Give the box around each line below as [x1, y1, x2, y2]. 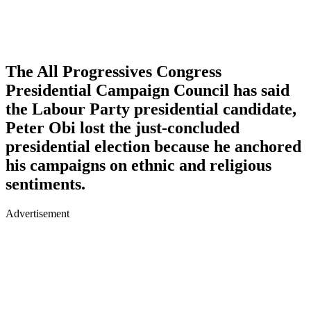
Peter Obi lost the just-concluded [6, 118, 239, 137]
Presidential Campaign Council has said [6, 81, 289, 99]
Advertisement [6, 207, 69, 219]
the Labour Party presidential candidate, [6, 99, 296, 118]
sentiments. [6, 174, 85, 193]
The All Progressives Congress [6, 62, 221, 81]
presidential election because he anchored [6, 137, 301, 155]
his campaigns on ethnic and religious [6, 155, 271, 174]
